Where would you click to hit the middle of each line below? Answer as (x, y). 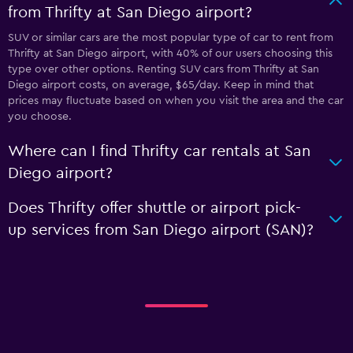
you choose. (40, 117)
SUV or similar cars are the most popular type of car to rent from (171, 38)
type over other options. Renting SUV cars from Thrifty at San (163, 69)
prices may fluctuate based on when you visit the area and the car (176, 101)
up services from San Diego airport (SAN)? (161, 230)
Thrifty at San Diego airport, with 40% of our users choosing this (170, 54)
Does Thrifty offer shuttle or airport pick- (154, 208)
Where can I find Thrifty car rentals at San (159, 151)
